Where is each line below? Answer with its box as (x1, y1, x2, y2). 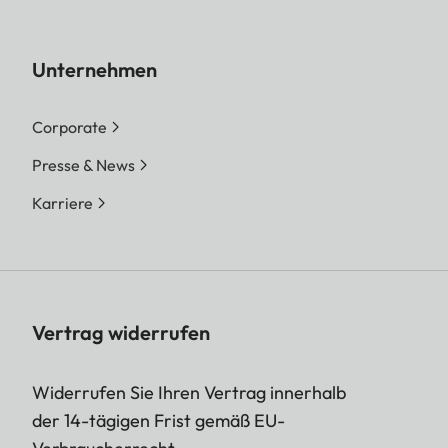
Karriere (32, 192, 93, 213)
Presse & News (32, 154, 135, 175)
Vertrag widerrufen (32, 319, 210, 345)
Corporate (32, 116, 107, 137)
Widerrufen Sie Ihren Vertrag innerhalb (32, 380, 346, 404)
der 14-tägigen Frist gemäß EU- (32, 408, 285, 432)
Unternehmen (32, 56, 157, 82)
